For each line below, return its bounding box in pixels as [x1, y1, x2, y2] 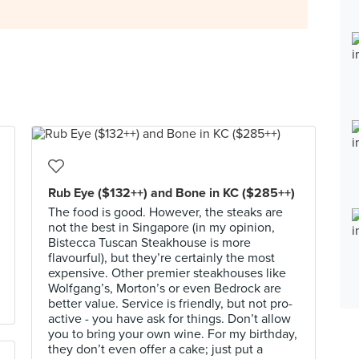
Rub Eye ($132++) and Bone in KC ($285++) [48, 185, 295, 201]
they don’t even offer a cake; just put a [48, 341, 263, 357]
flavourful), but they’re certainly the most [48, 250, 275, 266]
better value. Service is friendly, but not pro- [48, 296, 292, 312]
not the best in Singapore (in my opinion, [48, 220, 275, 236]
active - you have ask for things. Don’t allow [48, 311, 291, 327]
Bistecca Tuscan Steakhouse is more [48, 235, 251, 251]
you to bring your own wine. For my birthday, [48, 326, 297, 342]
